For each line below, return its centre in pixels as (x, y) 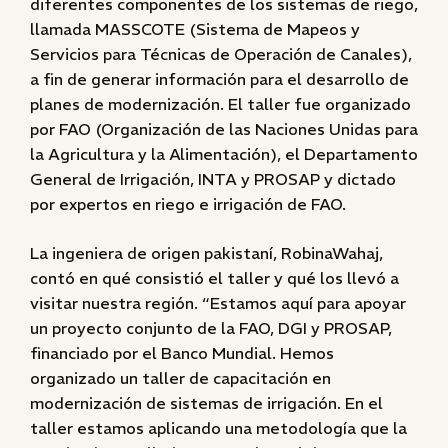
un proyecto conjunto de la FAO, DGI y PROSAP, (211, 328)
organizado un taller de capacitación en (180, 378)
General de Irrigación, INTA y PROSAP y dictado (213, 179)
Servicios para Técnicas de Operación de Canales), (221, 54)
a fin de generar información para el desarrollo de (219, 79)
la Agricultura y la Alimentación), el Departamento (224, 154)
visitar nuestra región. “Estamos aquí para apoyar (218, 303)
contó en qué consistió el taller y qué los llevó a (214, 278)
